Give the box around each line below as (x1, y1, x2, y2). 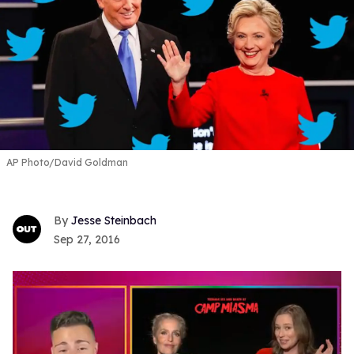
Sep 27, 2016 (54, 232, 120, 247)
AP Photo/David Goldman (6, 156, 128, 168)
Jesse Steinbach (71, 213, 156, 228)
